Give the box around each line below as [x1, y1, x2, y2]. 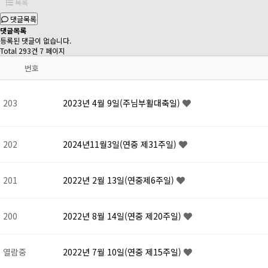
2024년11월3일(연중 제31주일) [63, 138, 179, 151]
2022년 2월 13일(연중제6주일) [63, 174, 176, 187]
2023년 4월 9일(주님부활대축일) [63, 97, 182, 109]
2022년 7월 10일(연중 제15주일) [63, 246, 184, 258]
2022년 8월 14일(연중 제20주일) [63, 210, 184, 223]
